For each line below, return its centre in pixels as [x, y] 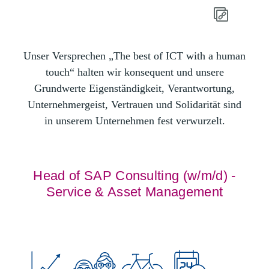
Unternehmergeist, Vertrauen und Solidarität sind [134, 104]
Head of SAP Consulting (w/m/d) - [134, 176]
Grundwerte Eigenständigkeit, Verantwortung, [134, 88]
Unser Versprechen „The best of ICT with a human [134, 56]
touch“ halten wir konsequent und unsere [134, 72]
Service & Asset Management [134, 192]
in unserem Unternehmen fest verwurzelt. [134, 121]
